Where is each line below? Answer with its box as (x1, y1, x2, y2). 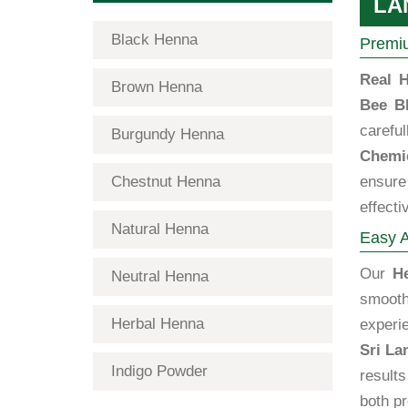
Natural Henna (111, 220, 209, 238)
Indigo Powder (111, 362, 208, 380)
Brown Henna (111, 78, 202, 96)
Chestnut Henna (111, 173, 220, 190)
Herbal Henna (111, 315, 204, 332)
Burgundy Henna (111, 126, 224, 143)
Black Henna (111, 31, 198, 48)
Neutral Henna (111, 268, 209, 285)
